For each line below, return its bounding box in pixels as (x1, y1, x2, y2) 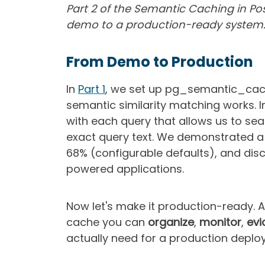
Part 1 (78, 82, 105, 96)
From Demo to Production (66, 52, 253, 72)
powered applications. (66, 161, 184, 176)
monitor (199, 215, 241, 230)
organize (148, 215, 194, 230)
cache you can (66, 215, 148, 230)
